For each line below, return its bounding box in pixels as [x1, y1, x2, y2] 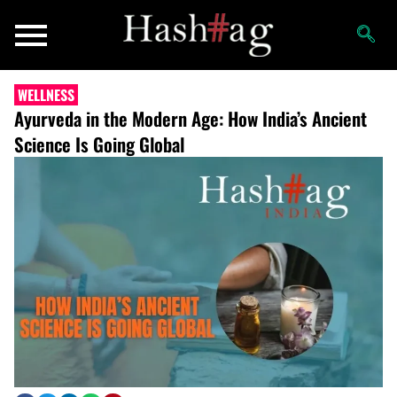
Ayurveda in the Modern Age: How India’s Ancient [14, 105, 367, 133]
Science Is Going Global [14, 130, 184, 159]
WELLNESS [18, 84, 74, 106]
